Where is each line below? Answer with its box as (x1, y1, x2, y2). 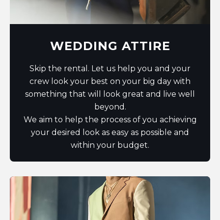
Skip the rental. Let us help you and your (29, 64, 191, 74)
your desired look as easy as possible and (31, 128, 189, 137)
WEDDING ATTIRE (50, 39, 170, 54)
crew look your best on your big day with (29, 77, 191, 86)
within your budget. (71, 140, 149, 150)
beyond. (94, 102, 126, 112)
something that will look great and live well (25, 89, 195, 99)
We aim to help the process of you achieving (23, 115, 197, 125)
